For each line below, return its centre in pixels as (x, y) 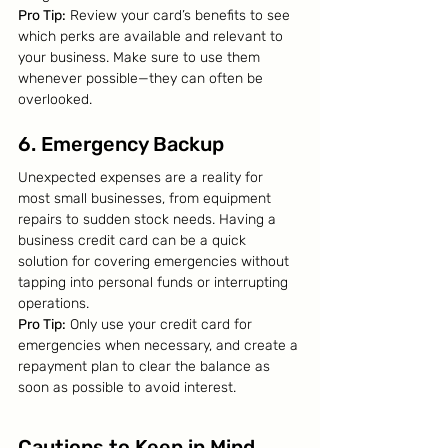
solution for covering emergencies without (155, 261)
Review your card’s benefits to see (180, 15)
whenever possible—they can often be (142, 78)
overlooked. (55, 99)
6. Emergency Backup (121, 144)
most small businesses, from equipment (146, 198)
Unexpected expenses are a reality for (142, 177)
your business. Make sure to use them (141, 57)
